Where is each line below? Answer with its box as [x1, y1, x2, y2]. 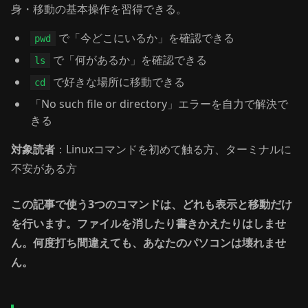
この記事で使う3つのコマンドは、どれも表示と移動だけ [11, 197, 292, 212]
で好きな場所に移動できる [49, 74, 185, 89]
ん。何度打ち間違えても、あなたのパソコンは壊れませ [11, 235, 286, 250]
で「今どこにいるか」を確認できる [55, 30, 234, 45]
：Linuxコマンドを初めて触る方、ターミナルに [55, 142, 291, 157]
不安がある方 [11, 161, 77, 176]
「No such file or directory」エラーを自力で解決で [30, 96, 288, 111]
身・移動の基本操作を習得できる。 [11, 1, 187, 16]
